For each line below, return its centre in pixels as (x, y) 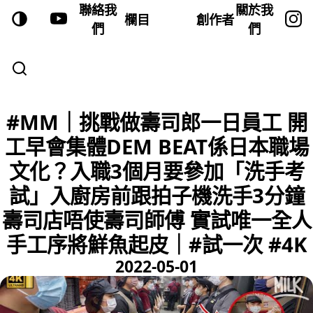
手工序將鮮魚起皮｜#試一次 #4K (156, 245)
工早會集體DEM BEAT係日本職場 (156, 147)
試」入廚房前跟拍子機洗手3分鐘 (156, 196)
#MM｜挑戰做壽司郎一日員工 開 (156, 122)
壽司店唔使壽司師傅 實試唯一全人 (156, 220)
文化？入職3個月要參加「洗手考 (156, 171)
